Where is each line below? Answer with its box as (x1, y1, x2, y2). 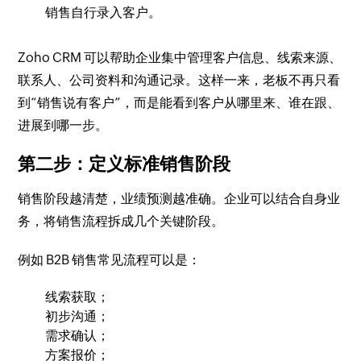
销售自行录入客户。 (45, 4, 162, 20)
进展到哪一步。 (18, 117, 109, 133)
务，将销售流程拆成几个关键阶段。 (18, 213, 225, 229)
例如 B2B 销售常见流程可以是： (18, 251, 201, 268)
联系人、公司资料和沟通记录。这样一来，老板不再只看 (18, 72, 341, 88)
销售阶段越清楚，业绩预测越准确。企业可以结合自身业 (18, 190, 341, 206)
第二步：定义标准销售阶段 (18, 153, 231, 174)
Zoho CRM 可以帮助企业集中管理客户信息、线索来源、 (18, 49, 342, 65)
